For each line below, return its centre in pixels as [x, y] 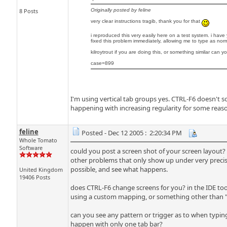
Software [31, 148]
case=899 [102, 63]
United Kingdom [41, 169]
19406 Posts [34, 177]
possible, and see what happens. [119, 169]
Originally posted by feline [121, 10]
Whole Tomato [38, 140]
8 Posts [28, 11]
